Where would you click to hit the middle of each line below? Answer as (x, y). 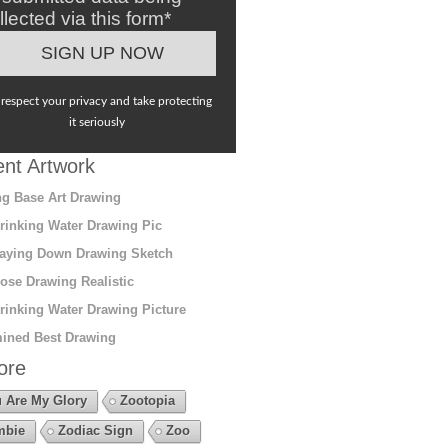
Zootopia (147, 400)
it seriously (97, 121)
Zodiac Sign (95, 430)
